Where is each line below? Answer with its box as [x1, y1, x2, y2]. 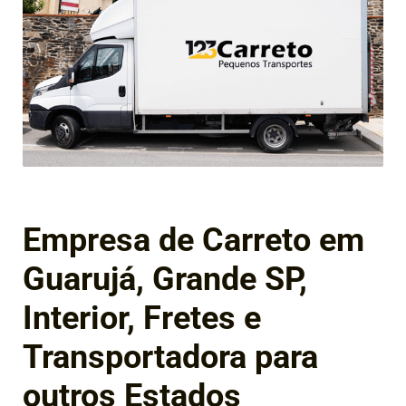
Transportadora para [23, 337, 318, 376]
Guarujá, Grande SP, [23, 259, 307, 298]
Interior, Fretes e [23, 298, 261, 337]
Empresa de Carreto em [23, 220, 364, 259]
